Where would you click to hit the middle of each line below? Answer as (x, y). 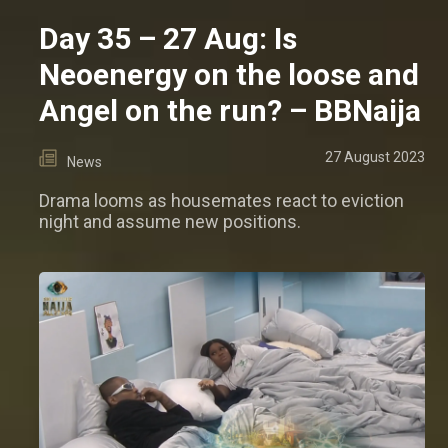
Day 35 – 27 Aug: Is (168, 39)
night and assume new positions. (170, 222)
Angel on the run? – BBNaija (230, 111)
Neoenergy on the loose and (229, 75)
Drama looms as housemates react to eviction (221, 201)
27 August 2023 (375, 157)
